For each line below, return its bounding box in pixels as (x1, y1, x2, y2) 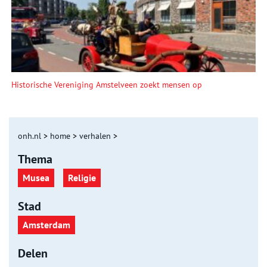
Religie (68, 171, 96, 184)
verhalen (79, 130, 111, 141)
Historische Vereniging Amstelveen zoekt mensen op (11, 79, 203, 90)
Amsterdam (23, 218, 70, 231)
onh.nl (18, 130, 41, 141)
